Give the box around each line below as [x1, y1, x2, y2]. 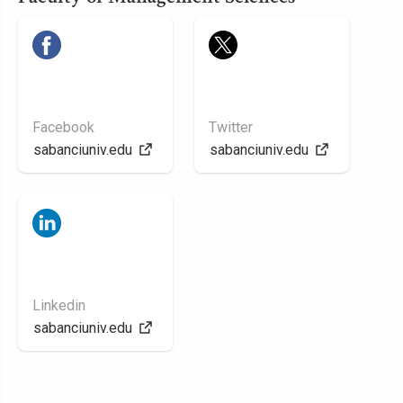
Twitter [209, 119, 253, 136]
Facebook [32, 119, 94, 136]
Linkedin [32, 297, 85, 314]
